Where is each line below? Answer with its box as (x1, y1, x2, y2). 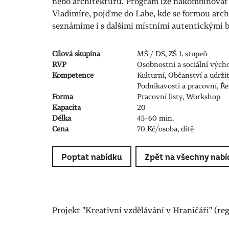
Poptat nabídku (61, 152, 122, 163)
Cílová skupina (52, 49, 100, 58)
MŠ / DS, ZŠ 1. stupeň (137, 49, 208, 58)
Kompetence (52, 70, 94, 80)
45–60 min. (137, 113, 174, 123)
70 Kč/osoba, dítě (137, 124, 194, 133)
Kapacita (52, 102, 81, 112)
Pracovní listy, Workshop (137, 91, 221, 101)
